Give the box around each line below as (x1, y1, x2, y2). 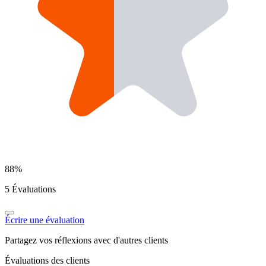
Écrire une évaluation (5, 214, 84, 225)
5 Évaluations (5, 183, 56, 194)
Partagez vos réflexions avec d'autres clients (5, 235, 168, 245)
